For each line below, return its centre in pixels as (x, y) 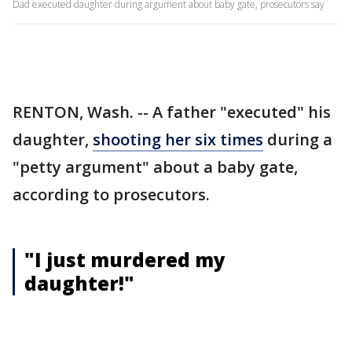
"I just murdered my (125, 260)
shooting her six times (178, 139)
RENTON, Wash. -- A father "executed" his (172, 112)
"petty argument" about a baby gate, (155, 167)
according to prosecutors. (111, 194)
